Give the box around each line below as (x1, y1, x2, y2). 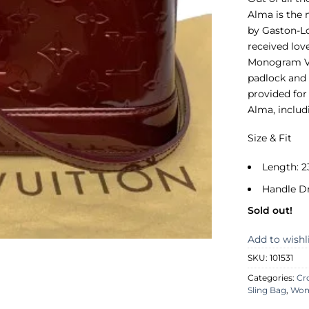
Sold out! (248, 204, 293, 217)
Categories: (248, 273, 297, 283)
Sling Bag (248, 286, 287, 296)
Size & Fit (248, 132, 292, 145)
